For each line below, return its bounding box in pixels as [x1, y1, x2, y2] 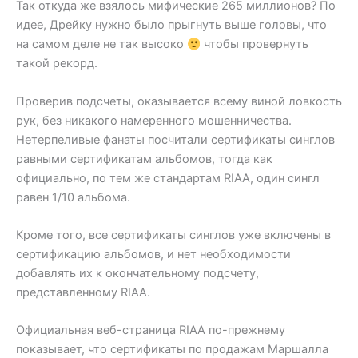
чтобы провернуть [200, 37, 308, 52]
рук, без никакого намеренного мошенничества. [16, 113, 292, 128]
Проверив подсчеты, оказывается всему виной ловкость [16, 93, 342, 109]
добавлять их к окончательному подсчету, [16, 265, 259, 280]
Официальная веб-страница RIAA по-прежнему [16, 323, 285, 338]
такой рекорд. [16, 56, 97, 71]
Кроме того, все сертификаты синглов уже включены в [16, 227, 331, 242]
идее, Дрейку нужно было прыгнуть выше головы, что [16, 18, 327, 33]
